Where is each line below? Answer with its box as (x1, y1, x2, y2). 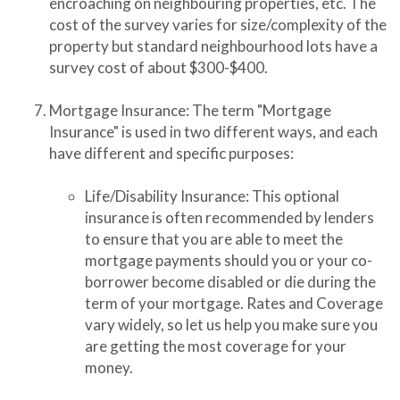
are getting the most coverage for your (85, 337, 346, 355)
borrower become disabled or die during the (85, 272, 376, 291)
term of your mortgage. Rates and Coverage (85, 294, 383, 312)
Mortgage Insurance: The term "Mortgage (49, 101, 331, 120)
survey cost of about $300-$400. (49, 58, 268, 77)
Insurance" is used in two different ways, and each (49, 122, 378, 141)
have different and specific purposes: (49, 144, 294, 162)
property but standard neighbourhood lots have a (49, 37, 378, 55)
